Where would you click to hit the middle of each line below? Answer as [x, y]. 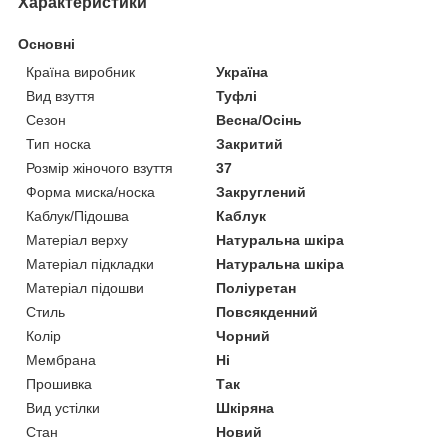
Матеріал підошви [85, 287]
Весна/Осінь [259, 119]
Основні [46, 43]
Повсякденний [267, 311]
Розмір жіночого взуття [99, 167]
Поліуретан [256, 287]
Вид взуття [60, 95]
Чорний [243, 335]
